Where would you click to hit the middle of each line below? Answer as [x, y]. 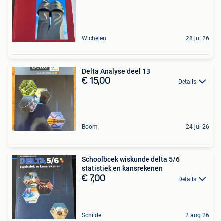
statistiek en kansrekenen [122, 168]
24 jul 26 [198, 127]
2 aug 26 [197, 215]
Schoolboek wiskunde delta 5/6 [131, 159]
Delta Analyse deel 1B [116, 71]
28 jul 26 [198, 38]
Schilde [92, 215]
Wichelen [94, 38]
